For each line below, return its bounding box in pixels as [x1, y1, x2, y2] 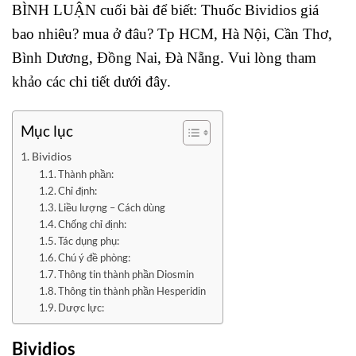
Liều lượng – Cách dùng [58, 201, 166, 215]
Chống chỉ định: [58, 218, 127, 231]
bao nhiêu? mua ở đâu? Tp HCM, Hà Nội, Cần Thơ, [12, 25, 332, 43]
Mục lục [21, 122, 73, 141]
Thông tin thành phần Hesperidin [58, 284, 207, 298]
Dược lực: [58, 301, 105, 315]
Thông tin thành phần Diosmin [58, 268, 195, 281]
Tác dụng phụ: [58, 234, 120, 248]
